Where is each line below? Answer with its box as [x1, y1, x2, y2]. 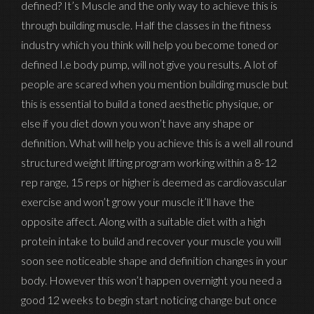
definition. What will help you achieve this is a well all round [21, 136, 293, 149]
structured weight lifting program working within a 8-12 [21, 156, 277, 169]
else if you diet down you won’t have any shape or [21, 116, 254, 130]
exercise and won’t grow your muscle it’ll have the [21, 195, 254, 208]
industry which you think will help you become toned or [21, 38, 278, 51]
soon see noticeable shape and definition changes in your [21, 254, 287, 267]
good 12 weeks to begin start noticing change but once [21, 293, 277, 306]
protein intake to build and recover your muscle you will [21, 234, 281, 247]
